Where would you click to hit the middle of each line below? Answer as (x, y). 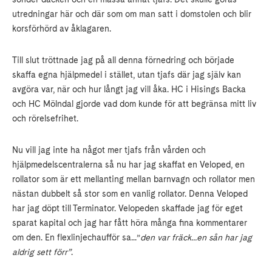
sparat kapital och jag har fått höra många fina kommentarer (130, 223)
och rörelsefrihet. (45, 119)
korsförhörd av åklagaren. (62, 29)
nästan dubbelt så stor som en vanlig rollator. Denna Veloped (130, 194)
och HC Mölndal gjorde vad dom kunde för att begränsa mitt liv (134, 104)
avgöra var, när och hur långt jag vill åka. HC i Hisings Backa (129, 90)
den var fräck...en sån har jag (196, 238)
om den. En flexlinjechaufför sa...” (76, 238)
